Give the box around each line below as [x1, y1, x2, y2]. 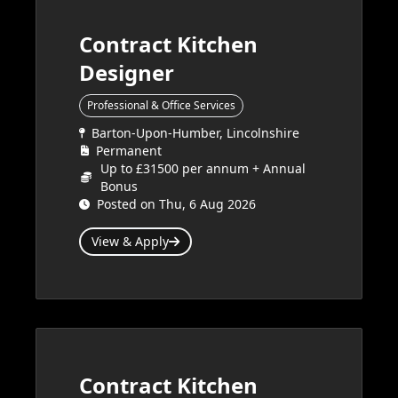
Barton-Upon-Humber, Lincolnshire [92, 124, 299, 141]
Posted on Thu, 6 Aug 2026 [97, 195, 256, 212]
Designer [79, 58, 174, 87]
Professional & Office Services [87, 98, 235, 113]
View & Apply [92, 233, 169, 250]
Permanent [96, 142, 162, 159]
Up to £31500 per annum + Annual [100, 160, 306, 177]
